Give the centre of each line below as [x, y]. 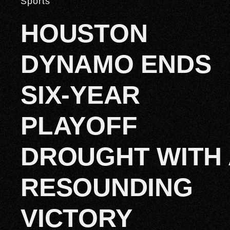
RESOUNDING [107, 187]
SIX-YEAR [81, 95]
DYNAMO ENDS [116, 64]
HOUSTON [84, 33]
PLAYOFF [79, 126]
